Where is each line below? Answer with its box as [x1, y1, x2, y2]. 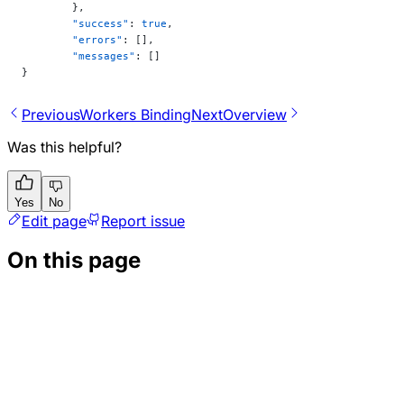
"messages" [72, 49, 135, 62]
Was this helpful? [7, 137, 122, 156]
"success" [72, 16, 129, 30]
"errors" [72, 32, 123, 46]
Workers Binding [79, 105, 191, 124]
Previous [22, 105, 79, 124]
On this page [7, 247, 141, 274]
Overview [223, 105, 287, 124]
